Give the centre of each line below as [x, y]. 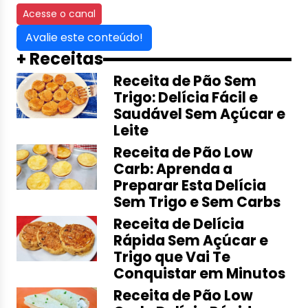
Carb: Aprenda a [173, 169]
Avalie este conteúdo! [84, 37]
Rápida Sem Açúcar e [191, 241]
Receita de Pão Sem [185, 81]
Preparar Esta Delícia [190, 186]
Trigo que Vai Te [172, 257]
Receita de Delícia [179, 224]
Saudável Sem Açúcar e [200, 114]
